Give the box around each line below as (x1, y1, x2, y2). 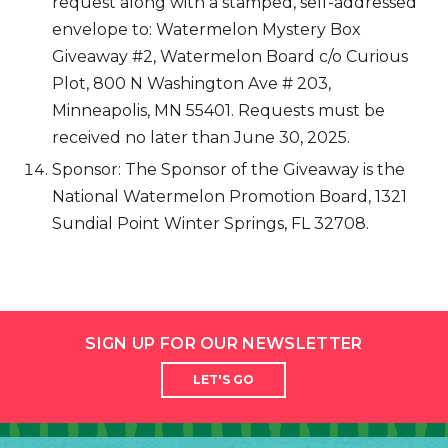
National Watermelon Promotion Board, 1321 (52, 186, 407, 206)
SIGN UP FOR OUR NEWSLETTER (85, 333, 363, 353)
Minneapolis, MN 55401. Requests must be (52, 100, 385, 120)
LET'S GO (193, 371, 255, 387)
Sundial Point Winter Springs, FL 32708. (52, 213, 369, 233)
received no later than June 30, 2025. (52, 127, 350, 147)
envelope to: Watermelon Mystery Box (52, 19, 361, 39)
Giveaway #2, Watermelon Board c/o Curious (52, 46, 408, 66)
